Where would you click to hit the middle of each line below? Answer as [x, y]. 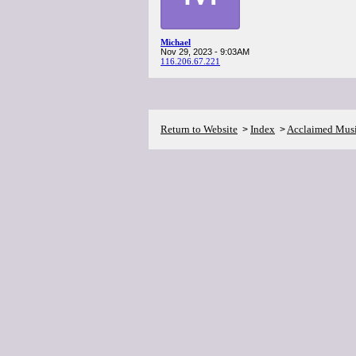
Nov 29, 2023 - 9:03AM [205, 52]
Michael [176, 42]
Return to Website [199, 129]
